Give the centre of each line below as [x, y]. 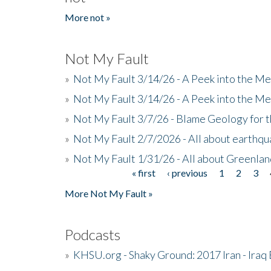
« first [144, 172]
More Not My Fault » [109, 193]
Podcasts [93, 234]
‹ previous [188, 172]
